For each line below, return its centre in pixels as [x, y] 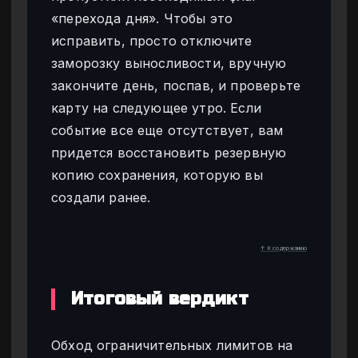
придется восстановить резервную [169, 153]
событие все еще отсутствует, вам [167, 131]
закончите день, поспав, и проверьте [176, 86]
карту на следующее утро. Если [157, 108]
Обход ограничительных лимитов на [172, 346]
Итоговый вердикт [160, 299]
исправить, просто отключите [152, 41]
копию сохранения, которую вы [157, 175]
